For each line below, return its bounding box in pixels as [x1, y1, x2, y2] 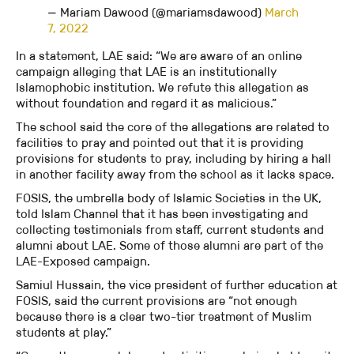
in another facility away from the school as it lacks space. [16, 167, 334, 183]
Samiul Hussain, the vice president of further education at [16, 277, 337, 293]
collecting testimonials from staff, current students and [16, 222, 324, 238]
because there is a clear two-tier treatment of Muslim [16, 309, 311, 325]
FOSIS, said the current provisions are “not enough [16, 293, 297, 309]
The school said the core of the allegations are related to [16, 119, 330, 135]
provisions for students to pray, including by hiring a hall [16, 151, 331, 167]
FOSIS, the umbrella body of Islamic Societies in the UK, [16, 190, 322, 206]
